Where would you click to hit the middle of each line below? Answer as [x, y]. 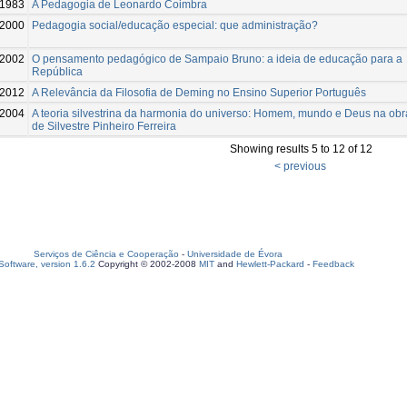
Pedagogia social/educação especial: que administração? [175, 25]
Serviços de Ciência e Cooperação [106, 254]
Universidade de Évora [235, 254]
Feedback [333, 264]
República [57, 71]
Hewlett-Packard [270, 264]
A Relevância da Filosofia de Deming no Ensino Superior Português [199, 92]
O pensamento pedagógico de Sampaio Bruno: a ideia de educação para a [217, 59]
